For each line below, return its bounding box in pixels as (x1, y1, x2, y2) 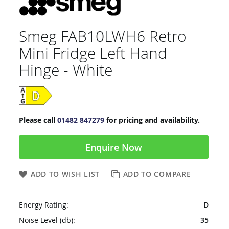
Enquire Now (85, 141, 142, 153)
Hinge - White (18, 60, 112, 80)
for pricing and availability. (104, 115, 200, 125)
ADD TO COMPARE (123, 169, 191, 179)
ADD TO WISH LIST (30, 169, 100, 179)
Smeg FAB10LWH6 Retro (18, 26, 187, 47)
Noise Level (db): (18, 215, 75, 225)
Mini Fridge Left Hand (18, 43, 167, 63)
